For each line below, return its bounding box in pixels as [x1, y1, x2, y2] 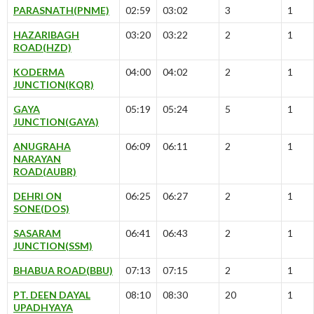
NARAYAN [13, 153, 61, 165]
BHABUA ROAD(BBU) [13, 264, 113, 277]
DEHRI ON [13, 190, 62, 203]
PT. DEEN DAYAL [13, 289, 90, 301]
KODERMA [13, 66, 64, 78]
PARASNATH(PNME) [13, 4, 109, 17]
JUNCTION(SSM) [13, 240, 93, 252]
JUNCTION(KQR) [13, 78, 94, 91]
